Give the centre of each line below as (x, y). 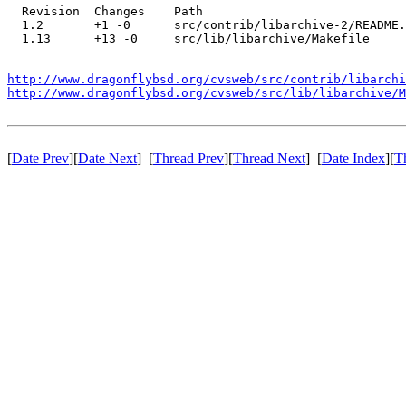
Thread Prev (188, 158)
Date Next (107, 158)
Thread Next (269, 158)
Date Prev (40, 158)
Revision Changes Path (105, 11)
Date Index (353, 158)
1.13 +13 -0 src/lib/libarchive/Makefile (188, 38)
